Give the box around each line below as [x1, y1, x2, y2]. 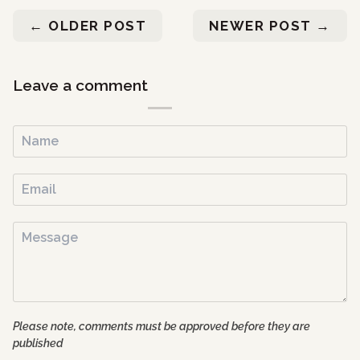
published [13, 336, 63, 350]
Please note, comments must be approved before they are [13, 319, 310, 333]
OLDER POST [43, 17, 147, 34]
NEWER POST [208, 17, 317, 34]
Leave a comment [13, 76, 148, 94]
